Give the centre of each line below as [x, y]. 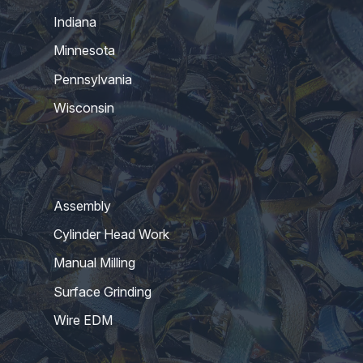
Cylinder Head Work [111, 234]
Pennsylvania [92, 79]
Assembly [82, 205]
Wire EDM [83, 320]
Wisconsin [83, 108]
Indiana [75, 22]
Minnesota [84, 51]
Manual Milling [94, 263]
